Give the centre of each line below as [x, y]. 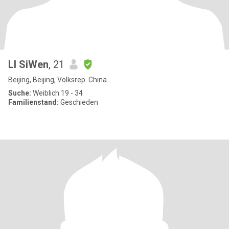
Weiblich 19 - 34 [57, 93]
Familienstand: [33, 102]
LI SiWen [28, 64]
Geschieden [78, 102]
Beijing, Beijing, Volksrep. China [58, 80]
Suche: [20, 93]
